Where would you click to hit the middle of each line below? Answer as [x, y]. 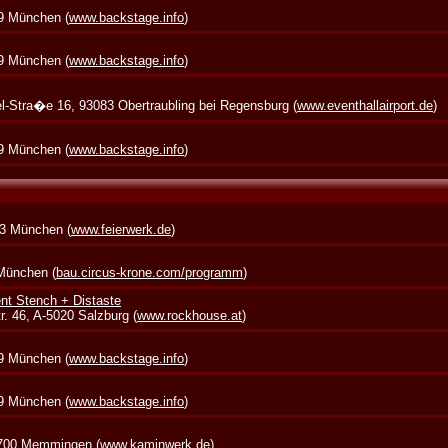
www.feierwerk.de [121, 229]
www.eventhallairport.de [365, 105]
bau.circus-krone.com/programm [150, 272]
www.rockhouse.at [190, 315]
